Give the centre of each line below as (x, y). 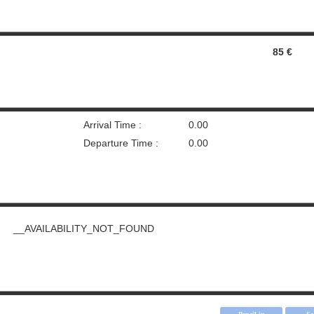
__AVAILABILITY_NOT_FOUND (83, 228)
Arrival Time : (112, 125)
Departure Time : (121, 143)
